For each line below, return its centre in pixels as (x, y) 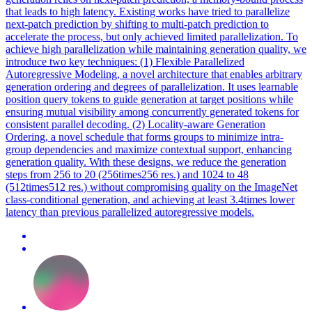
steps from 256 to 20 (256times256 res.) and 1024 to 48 (127, 175)
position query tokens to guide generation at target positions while (149, 100)
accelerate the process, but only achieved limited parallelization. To (152, 37)
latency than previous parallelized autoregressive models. (130, 212)
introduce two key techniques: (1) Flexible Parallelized (125, 62)
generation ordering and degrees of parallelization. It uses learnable (152, 87)
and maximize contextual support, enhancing (193, 150)
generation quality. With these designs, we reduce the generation (146, 162)
